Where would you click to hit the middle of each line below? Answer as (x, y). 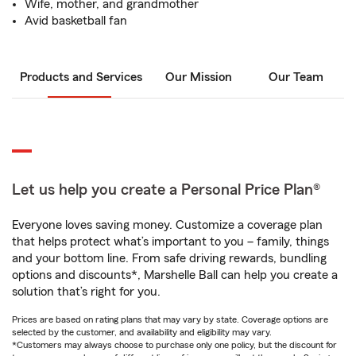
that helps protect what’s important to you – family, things (170, 242)
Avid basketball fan (76, 21)
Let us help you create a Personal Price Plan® (166, 190)
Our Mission (199, 77)
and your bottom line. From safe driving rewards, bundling (169, 258)
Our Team (296, 77)
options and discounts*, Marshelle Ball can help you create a (175, 275)
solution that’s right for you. (86, 292)
